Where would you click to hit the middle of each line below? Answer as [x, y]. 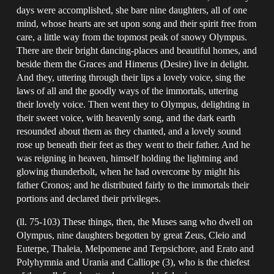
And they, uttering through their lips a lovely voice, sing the [131, 77]
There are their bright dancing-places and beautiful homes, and [137, 50]
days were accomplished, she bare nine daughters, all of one [132, 10]
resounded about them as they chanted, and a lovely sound [129, 131]
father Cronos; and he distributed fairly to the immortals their [133, 185]
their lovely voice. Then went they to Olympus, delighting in [133, 104]
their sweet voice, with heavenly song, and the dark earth [126, 117]
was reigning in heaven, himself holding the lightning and [128, 158]
